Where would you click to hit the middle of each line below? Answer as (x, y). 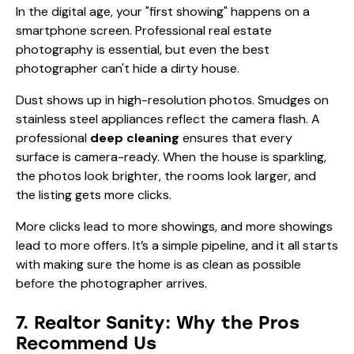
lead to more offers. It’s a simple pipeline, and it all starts (177, 245)
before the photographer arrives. (111, 283)
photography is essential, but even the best (143, 49)
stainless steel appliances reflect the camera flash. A (168, 119)
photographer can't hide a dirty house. (128, 68)
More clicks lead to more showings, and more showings (174, 226)
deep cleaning (135, 137)
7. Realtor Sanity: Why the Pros (158, 322)
